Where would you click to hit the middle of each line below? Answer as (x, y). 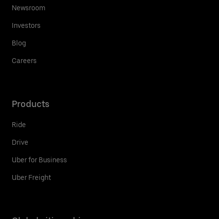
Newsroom (29, 8)
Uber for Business (39, 160)
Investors (26, 25)
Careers (24, 60)
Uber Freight (31, 177)
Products (31, 104)
